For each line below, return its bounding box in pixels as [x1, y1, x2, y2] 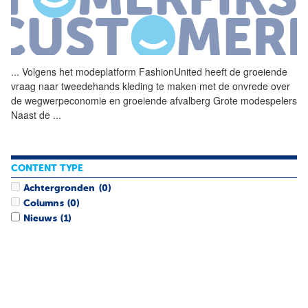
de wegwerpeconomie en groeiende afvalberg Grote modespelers [11, 93, 297, 107]
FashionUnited [139, 64, 202, 78]
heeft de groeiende [202, 64, 287, 78]
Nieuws [23, 214, 57, 224]
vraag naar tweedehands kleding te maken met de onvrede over [11, 78, 290, 93]
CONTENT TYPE [11, 164, 83, 174]
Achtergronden [23, 183, 96, 193]
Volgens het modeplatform [19, 64, 139, 78]
